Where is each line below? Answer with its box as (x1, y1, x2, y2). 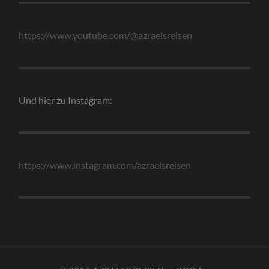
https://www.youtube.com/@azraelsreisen (19, 29, 193, 41)
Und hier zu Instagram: (19, 94, 113, 106)
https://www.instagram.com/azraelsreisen (19, 159, 192, 171)
